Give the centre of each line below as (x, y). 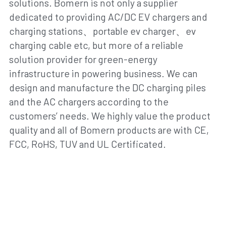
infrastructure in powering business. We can (103, 73)
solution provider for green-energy (83, 59)
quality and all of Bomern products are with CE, (109, 130)
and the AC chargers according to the (89, 102)
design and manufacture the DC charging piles (107, 88)
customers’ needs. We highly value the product (109, 116)
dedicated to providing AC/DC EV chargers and (108, 17)
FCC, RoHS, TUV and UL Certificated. (87, 144)
